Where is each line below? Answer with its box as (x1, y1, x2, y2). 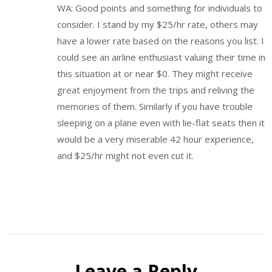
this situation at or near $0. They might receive (57, 67, 253, 80)
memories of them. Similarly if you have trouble (57, 100, 253, 112)
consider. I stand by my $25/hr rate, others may (57, 18, 258, 30)
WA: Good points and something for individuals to (57, 1, 262, 14)
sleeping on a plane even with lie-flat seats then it (57, 116, 265, 129)
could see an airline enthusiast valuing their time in (57, 50, 265, 63)
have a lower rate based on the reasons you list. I (57, 34, 264, 47)
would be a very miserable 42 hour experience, (57, 132, 254, 145)
